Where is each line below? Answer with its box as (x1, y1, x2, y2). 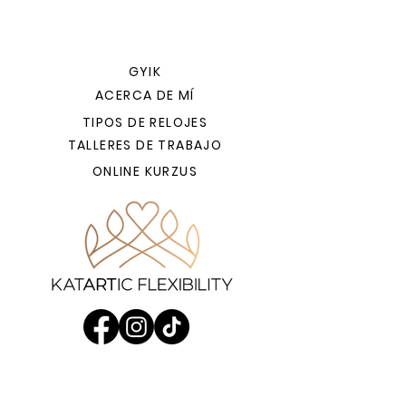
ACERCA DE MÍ (95, 86, 195, 104)
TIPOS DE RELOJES (82, 113, 208, 131)
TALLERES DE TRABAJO (67, 136, 223, 154)
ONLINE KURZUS (92, 162, 198, 180)
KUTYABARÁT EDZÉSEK (67, 355, 223, 373)
